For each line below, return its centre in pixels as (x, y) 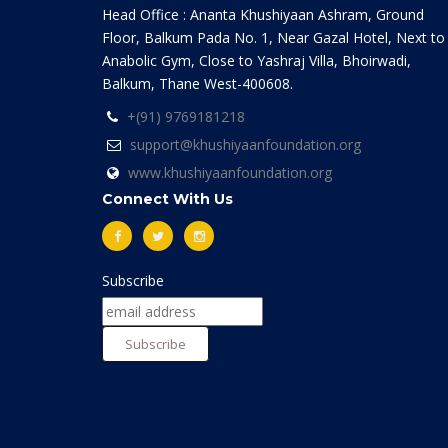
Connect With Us (167, 199)
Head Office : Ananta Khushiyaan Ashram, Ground (263, 14)
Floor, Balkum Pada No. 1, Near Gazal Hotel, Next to (273, 37)
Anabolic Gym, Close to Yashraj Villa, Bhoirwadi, (256, 60)
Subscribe (133, 280)
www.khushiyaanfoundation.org (230, 172)
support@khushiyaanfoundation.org (245, 144)
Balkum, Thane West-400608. (197, 83)
